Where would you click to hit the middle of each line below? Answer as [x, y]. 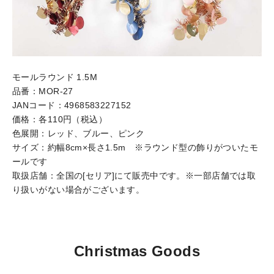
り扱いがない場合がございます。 [79, 190]
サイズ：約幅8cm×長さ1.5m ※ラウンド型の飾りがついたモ [135, 148]
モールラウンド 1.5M [55, 77]
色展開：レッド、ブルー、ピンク [79, 134]
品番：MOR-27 [43, 91]
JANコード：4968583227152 [72, 106]
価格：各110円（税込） [60, 120]
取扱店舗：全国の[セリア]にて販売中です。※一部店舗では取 [134, 176]
